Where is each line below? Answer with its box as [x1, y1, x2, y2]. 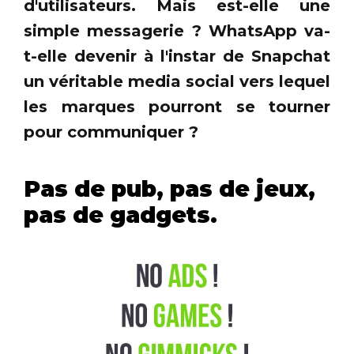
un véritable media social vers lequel [24, 72, 330, 91]
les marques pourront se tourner [24, 97, 330, 116]
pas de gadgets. [24, 201, 217, 228]
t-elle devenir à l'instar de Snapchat [24, 47, 330, 66]
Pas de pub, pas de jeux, [24, 175, 315, 202]
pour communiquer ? [24, 122, 198, 141]
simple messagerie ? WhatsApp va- [24, 21, 330, 40]
